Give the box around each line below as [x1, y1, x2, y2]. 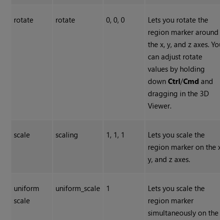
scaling [55, 130, 79, 140]
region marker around [148, 27, 219, 37]
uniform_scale [55, 183, 101, 193]
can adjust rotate [148, 52, 203, 62]
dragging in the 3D [148, 88, 210, 99]
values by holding [148, 64, 205, 74]
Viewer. [148, 101, 172, 111]
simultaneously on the [148, 208, 219, 218]
